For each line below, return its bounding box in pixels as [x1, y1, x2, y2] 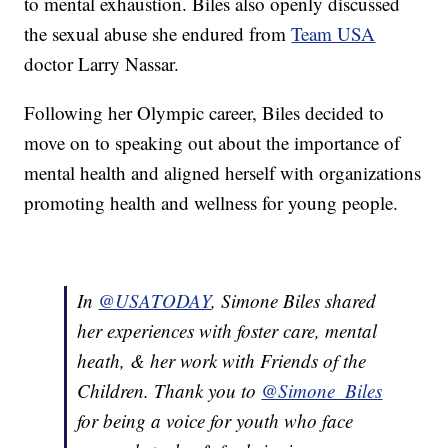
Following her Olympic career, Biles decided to [24, 100, 385, 126]
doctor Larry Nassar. [24, 51, 180, 77]
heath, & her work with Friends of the [77, 348, 367, 374]
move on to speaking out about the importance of [24, 130, 401, 156]
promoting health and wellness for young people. [24, 190, 399, 216]
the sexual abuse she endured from [24, 21, 292, 47]
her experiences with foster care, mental [77, 318, 378, 344]
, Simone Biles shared [211, 288, 377, 314]
